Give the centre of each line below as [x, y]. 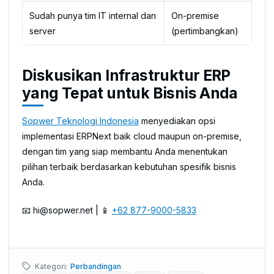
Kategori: [51, 266]
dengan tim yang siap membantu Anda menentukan [125, 151]
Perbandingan [95, 266]
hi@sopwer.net [63, 210]
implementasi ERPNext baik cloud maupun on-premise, [132, 136]
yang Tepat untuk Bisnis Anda [130, 93]
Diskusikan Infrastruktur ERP [126, 75]
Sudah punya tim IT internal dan [92, 16]
